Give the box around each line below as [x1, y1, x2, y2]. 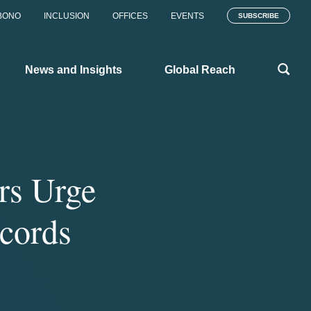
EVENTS [171, 11, 204, 21]
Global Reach [165, 63, 235, 76]
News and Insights [25, 63, 122, 76]
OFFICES [112, 11, 148, 21]
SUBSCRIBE [238, 12, 279, 19]
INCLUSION [44, 11, 90, 21]
